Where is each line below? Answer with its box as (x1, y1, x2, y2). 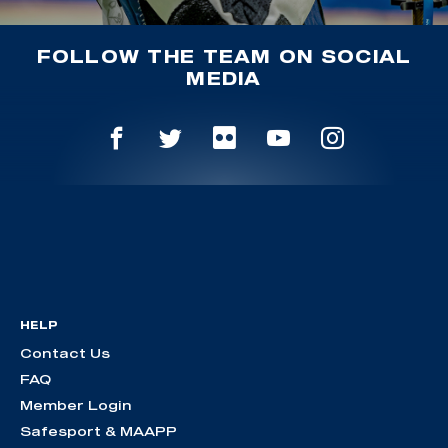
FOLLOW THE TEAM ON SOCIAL (36, 45, 412, 66)
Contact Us (20, 345, 110, 362)
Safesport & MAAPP (20, 423, 177, 440)
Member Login (20, 397, 132, 414)
